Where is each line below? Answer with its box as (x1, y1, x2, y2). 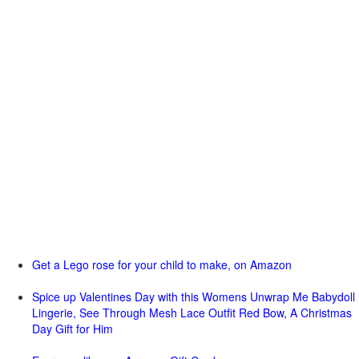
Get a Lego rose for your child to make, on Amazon (32, 256, 292, 272)
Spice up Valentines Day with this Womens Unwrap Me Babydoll (32, 288, 355, 305)
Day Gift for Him (32, 321, 113, 337)
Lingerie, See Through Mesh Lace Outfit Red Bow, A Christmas (32, 305, 352, 321)
